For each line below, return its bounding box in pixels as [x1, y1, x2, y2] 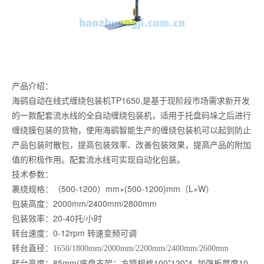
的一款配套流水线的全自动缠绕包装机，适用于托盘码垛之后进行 [12, 108, 251, 121]
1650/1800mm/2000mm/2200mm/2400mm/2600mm [53, 243, 229, 253]
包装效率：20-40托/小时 [12, 212, 102, 224]
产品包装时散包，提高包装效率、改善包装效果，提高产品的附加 [12, 138, 251, 150]
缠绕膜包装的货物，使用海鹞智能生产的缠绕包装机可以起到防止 [12, 123, 251, 136]
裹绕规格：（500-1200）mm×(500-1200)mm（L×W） [12, 182, 214, 194]
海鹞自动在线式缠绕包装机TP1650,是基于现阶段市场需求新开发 [12, 94, 250, 106]
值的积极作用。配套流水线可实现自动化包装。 [12, 153, 185, 165]
